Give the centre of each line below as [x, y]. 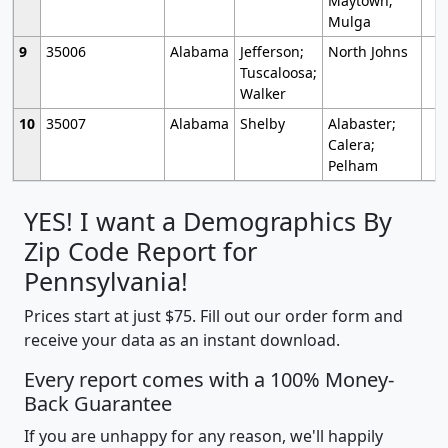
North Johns [367, 51]
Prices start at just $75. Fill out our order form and [213, 315]
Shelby [262, 123]
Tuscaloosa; [278, 72]
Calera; [351, 144]
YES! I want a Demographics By [208, 220]
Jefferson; [271, 51]
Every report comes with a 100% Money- [209, 379]
